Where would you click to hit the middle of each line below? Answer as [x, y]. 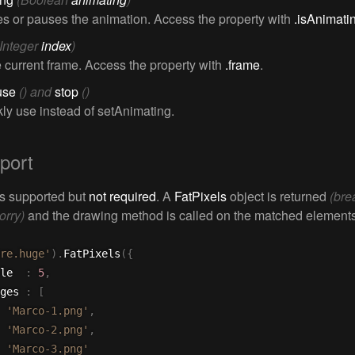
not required [122, 196]
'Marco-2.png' [48, 330]
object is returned [278, 196]
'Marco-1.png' [48, 311]
